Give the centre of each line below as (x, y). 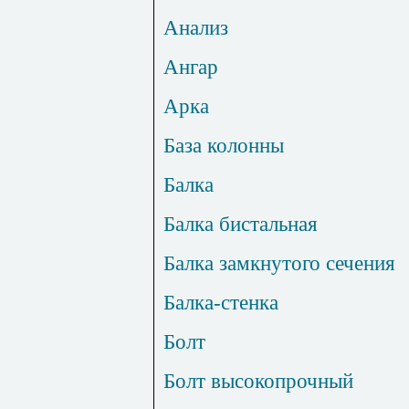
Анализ (196, 28)
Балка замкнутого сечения (279, 263)
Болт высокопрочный (258, 381)
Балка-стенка (221, 303)
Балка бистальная (241, 224)
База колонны (224, 146)
